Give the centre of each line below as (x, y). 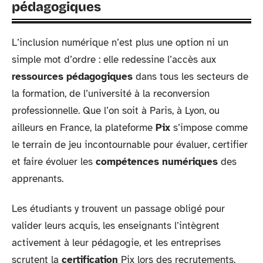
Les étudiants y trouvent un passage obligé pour (118, 209)
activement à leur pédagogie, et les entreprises (116, 243)
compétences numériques (157, 161)
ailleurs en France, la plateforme (84, 127)
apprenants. (38, 178)
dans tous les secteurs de (190, 76)
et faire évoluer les (54, 161)
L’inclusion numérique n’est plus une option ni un (120, 42)
